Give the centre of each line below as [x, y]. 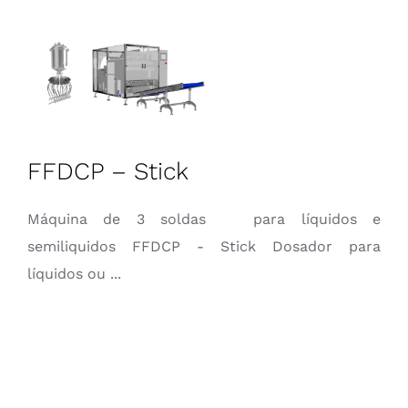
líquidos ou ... [74, 274]
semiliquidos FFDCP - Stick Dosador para [204, 247]
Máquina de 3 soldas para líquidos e [204, 219]
